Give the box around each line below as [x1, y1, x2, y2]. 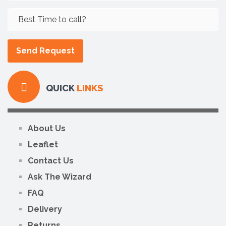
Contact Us [28, 155, 74, 165]
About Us [28, 123, 66, 133]
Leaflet [28, 139, 58, 149]
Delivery [28, 204, 62, 214]
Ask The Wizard [28, 172, 91, 182]
